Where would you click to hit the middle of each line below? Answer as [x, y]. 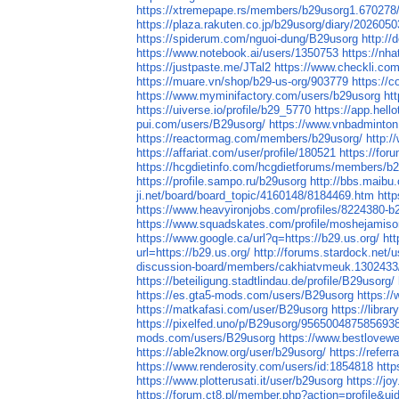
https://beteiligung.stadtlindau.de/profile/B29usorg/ [266, 281]
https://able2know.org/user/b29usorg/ [232, 353]
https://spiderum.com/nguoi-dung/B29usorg [248, 39]
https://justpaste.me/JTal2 [204, 68]
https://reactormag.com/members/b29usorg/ [250, 139]
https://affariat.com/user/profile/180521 [236, 153]
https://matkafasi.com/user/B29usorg [232, 310]
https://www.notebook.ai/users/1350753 [238, 53]
